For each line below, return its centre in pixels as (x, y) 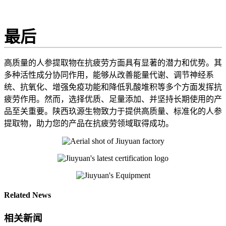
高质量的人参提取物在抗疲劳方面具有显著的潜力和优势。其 (113, 63)
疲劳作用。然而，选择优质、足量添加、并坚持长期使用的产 (113, 99)
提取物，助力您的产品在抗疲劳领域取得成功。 (90, 123)
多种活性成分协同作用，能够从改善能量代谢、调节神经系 (109, 75)
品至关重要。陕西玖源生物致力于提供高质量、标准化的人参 (113, 111)
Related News (27, 195)
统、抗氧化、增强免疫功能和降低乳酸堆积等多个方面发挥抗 (113, 87)
